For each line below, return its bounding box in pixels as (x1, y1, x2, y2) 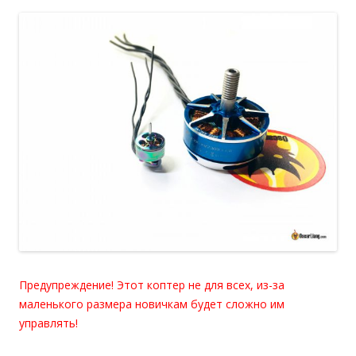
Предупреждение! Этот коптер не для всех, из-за (19, 277, 284, 292)
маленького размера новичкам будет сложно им (19, 296, 284, 311)
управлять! (19, 315, 78, 331)
